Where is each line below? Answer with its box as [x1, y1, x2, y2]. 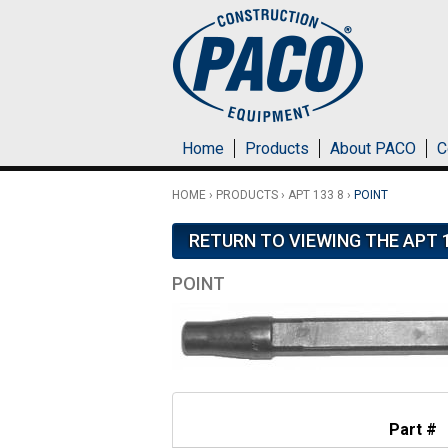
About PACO [330, 139, 416, 158]
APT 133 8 [288, 188, 344, 202]
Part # [389, 420, 437, 439]
